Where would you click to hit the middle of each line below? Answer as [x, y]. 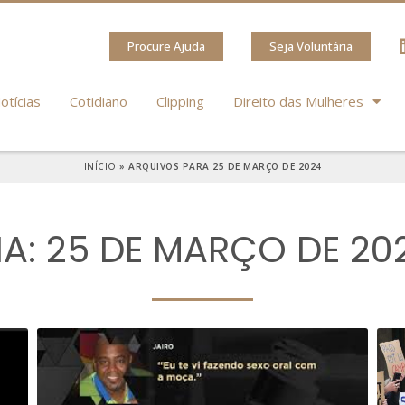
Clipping [181, 101]
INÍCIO [100, 166]
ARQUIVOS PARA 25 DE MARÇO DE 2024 [225, 166]
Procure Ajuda [166, 46]
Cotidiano [99, 101]
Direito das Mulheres [299, 101]
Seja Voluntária [311, 46]
